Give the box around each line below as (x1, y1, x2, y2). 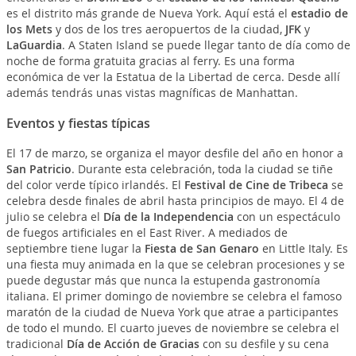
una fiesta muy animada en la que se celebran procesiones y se (6, 257, 345, 272)
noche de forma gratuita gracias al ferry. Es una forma (6, 53, 295, 68)
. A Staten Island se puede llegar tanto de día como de (61, 37, 350, 52)
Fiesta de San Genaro (144, 241, 259, 256)
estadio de (290, 6, 348, 21)
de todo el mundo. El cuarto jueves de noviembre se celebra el (6, 320, 339, 335)
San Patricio (6, 161, 72, 176)
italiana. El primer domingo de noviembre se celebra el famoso (6, 288, 342, 304)
